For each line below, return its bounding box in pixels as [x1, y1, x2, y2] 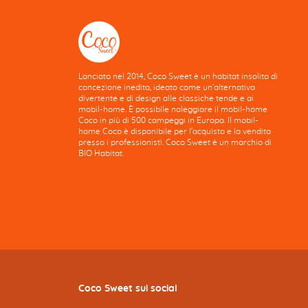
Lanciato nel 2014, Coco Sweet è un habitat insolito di [78, 72, 278, 81]
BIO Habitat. [78, 149, 124, 158]
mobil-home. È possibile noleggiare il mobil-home [78, 105, 268, 114]
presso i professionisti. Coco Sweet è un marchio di [78, 138, 272, 147]
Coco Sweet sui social [78, 284, 178, 294]
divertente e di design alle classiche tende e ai [78, 94, 254, 103]
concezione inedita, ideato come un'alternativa [78, 83, 256, 92]
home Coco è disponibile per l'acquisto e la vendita [78, 127, 272, 136]
